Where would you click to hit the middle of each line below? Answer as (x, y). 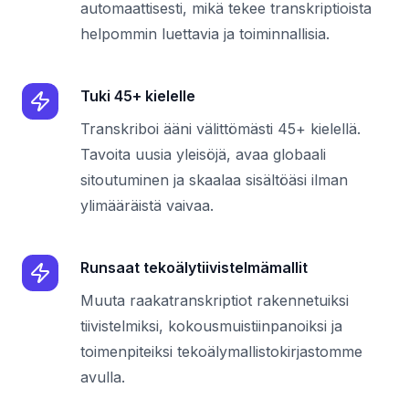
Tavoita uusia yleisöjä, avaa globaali (203, 154)
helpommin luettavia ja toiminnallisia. (205, 34)
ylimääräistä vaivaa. (147, 205)
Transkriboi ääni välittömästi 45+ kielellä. (220, 129)
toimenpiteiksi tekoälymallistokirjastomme (221, 351)
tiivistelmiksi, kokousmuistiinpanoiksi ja (211, 326)
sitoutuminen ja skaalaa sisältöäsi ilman (214, 180)
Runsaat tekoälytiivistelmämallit (194, 267)
